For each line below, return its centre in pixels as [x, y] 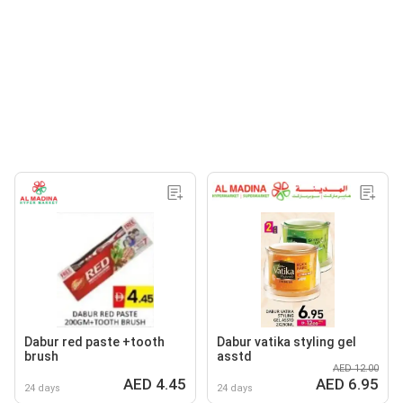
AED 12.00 [356, 368]
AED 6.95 [347, 384]
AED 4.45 [155, 384]
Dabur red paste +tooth [94, 341]
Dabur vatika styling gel [287, 341]
